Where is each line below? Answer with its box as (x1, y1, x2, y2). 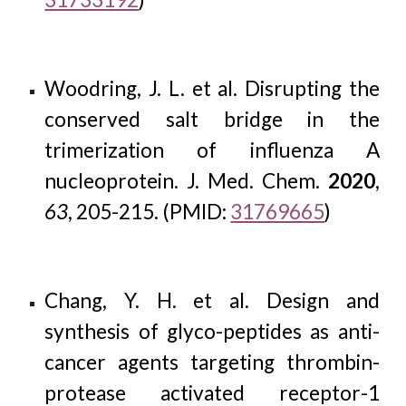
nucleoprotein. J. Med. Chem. (44, 169, 328, 193)
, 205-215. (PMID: (68, 199, 231, 224)
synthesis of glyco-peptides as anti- (44, 319, 380, 343)
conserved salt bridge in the (44, 107, 380, 131)
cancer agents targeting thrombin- (44, 350, 380, 374)
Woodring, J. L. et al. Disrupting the (44, 76, 380, 101)
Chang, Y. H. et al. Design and (44, 288, 380, 313)
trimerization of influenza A (44, 138, 380, 162)
